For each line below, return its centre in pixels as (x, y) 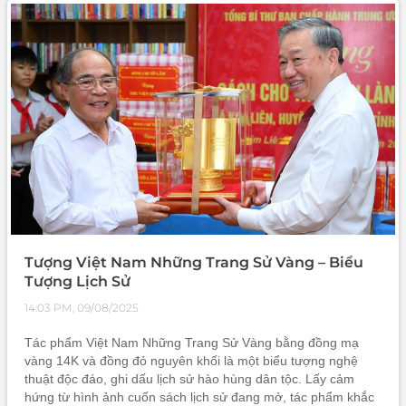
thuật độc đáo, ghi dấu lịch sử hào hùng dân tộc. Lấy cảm (189, 378)
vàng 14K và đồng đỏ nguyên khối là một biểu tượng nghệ (191, 360)
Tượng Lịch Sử (77, 281)
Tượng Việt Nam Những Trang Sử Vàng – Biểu (194, 262)
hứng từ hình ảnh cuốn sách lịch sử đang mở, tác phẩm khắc (199, 396)
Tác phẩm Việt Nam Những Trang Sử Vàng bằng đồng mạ (192, 342)
